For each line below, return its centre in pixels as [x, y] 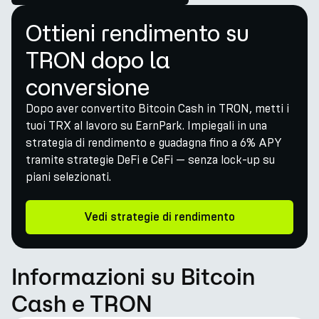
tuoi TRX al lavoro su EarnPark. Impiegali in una [146, 126]
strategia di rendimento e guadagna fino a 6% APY [154, 143]
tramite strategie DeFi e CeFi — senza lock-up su [150, 160]
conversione [88, 87]
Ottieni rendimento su [137, 33]
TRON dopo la [98, 60]
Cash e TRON [82, 303]
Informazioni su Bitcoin [133, 276]
